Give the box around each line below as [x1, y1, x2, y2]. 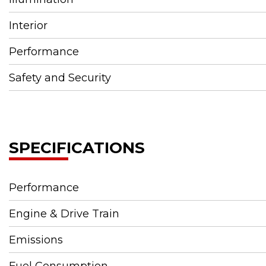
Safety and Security [9, 71, 111, 84]
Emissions [9, 233, 63, 246]
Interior [9, 18, 47, 32]
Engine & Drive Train [9, 207, 119, 220]
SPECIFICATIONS [9, 138, 145, 157]
